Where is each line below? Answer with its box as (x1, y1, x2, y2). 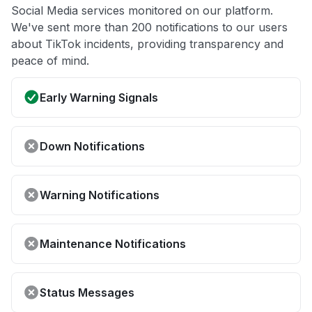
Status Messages (40, 286, 134, 300)
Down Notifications (40, 139, 145, 154)
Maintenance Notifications (40, 237, 186, 251)
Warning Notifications (40, 188, 159, 203)
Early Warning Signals (40, 91, 158, 105)
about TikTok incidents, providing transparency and (11, 37, 283, 52)
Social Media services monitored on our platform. (11, 3, 273, 18)
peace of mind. (11, 54, 89, 68)
